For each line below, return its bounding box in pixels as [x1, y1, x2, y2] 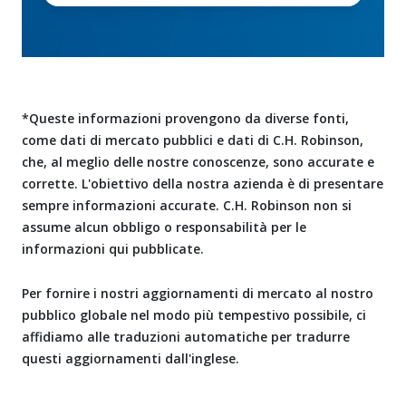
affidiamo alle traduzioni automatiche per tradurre [22, 327, 350, 345]
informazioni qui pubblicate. [22, 239, 208, 257]
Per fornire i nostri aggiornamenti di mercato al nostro [22, 284, 373, 302]
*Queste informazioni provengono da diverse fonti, [22, 109, 349, 127]
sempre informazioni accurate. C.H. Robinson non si [22, 196, 352, 214]
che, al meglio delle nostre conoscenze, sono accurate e [22, 152, 374, 170]
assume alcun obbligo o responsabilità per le [22, 217, 306, 236]
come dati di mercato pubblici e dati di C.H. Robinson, [22, 130, 363, 149]
